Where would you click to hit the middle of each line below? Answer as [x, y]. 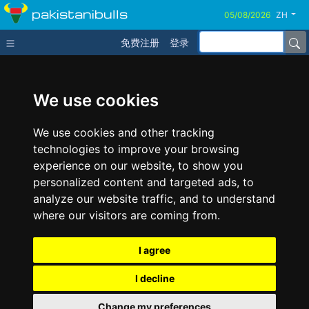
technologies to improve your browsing [136, 149]
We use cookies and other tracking [124, 132]
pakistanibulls [80, 13]
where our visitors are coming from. [127, 215]
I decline [154, 278]
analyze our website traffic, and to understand [154, 199]
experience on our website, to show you [138, 166]
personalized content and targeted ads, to [143, 182]
